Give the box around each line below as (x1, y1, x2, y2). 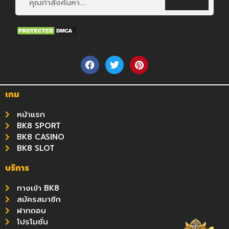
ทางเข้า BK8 (16, 182, 59, 194)
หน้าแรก (16, 108, 45, 120)
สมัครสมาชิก (16, 193, 61, 205)
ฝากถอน (16, 204, 46, 216)
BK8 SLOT (16, 142, 55, 154)
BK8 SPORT (16, 120, 61, 131)
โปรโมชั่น (16, 216, 48, 227)
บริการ (5, 162, 29, 174)
